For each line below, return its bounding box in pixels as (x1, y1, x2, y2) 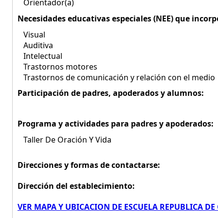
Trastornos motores (18, 61, 97, 72)
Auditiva (18, 40, 53, 51)
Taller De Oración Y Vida (18, 134, 111, 145)
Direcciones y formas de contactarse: (18, 160, 160, 170)
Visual (18, 29, 45, 40)
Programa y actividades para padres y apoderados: (18, 118, 214, 129)
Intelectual (18, 51, 62, 61)
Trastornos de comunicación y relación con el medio (18, 72, 215, 83)
